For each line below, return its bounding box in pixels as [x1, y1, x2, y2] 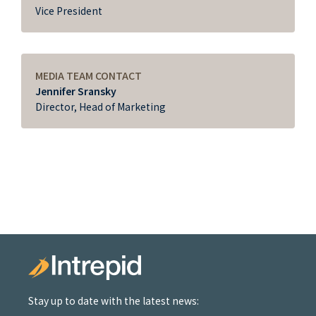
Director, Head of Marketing [35, 99, 166, 114]
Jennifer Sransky [35, 83, 116, 98]
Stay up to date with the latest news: [28, 293, 199, 308]
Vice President [35, 3, 102, 18]
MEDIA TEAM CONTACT [35, 68, 142, 83]
